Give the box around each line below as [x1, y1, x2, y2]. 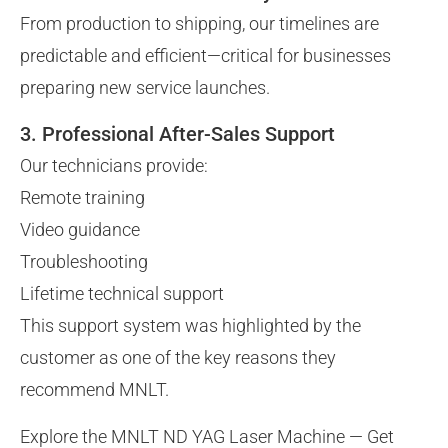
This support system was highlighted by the [20, 315, 361, 337]
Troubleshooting [20, 251, 148, 273]
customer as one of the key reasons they [20, 347, 336, 369]
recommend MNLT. [20, 379, 169, 401]
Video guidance [20, 219, 140, 241]
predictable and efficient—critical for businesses [20, 44, 391, 66]
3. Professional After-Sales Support [20, 122, 335, 147]
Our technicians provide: [20, 155, 208, 177]
